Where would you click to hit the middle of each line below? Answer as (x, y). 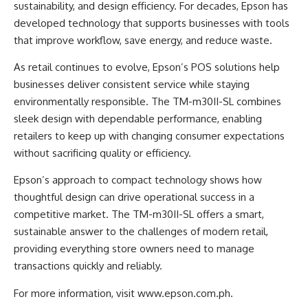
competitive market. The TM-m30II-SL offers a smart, (139, 214)
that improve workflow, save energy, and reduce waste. (143, 40)
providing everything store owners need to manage (134, 249)
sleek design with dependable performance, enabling (138, 119)
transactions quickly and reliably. (88, 266)
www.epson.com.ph (184, 293)
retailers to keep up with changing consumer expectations (149, 136)
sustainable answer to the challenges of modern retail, (141, 232)
